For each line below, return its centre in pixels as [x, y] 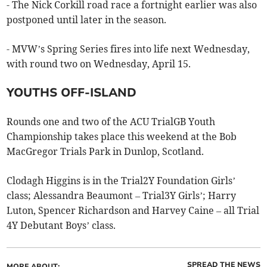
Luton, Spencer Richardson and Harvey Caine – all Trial [133, 210]
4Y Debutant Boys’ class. [61, 225]
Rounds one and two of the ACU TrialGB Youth [111, 121]
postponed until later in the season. [87, 19]
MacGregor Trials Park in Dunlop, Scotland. [105, 151]
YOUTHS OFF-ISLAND [72, 92]
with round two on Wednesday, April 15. [99, 63]
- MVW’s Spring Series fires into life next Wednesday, [128, 49]
